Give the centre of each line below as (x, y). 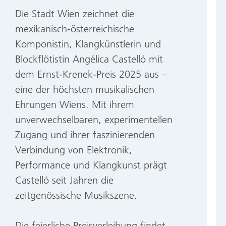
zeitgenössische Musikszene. (76, 195)
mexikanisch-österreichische (75, 28)
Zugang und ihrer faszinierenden (85, 134)
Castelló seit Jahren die (64, 180)
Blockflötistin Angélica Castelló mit (89, 59)
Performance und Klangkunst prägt (91, 164)
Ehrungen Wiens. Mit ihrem (75, 104)
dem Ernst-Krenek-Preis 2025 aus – (91, 74)
